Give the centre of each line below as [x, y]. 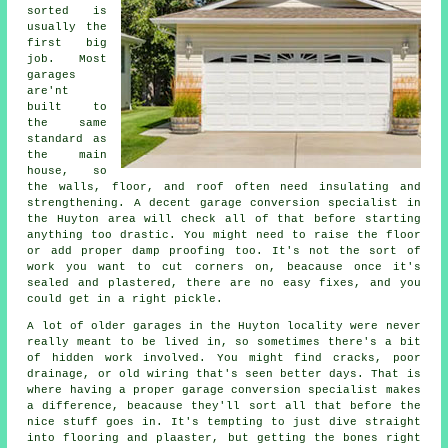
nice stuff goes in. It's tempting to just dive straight [224, 422]
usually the [67, 27]
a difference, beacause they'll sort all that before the [224, 406]
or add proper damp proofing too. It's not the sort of [224, 251]
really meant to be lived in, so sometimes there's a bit [224, 342]
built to [67, 107]
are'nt [48, 91]
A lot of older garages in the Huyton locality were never [224, 326]
